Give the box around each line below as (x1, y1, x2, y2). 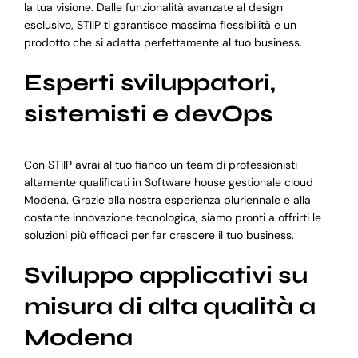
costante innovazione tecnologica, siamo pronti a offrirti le (23, 209, 321, 225)
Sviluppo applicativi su (23, 261, 308, 289)
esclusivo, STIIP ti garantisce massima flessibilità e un (23, 18, 296, 33)
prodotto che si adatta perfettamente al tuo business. (23, 35, 302, 50)
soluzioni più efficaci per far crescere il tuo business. (23, 227, 294, 242)
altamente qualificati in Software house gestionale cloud (23, 174, 313, 189)
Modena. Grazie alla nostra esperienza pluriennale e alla (23, 192, 311, 207)
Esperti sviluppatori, (23, 69, 276, 97)
